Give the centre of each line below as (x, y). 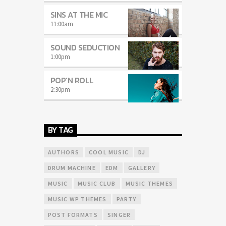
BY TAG (60, 130)
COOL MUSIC (108, 152)
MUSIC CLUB (97, 184)
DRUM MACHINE (72, 168)
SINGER (119, 215)
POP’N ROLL (72, 80)
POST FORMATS (73, 215)
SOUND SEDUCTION (85, 47)
